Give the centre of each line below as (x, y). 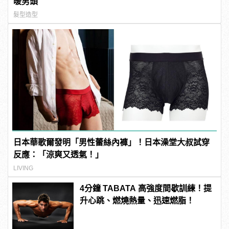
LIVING (24, 168)
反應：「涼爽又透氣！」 (59, 154)
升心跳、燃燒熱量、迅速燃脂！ (137, 200)
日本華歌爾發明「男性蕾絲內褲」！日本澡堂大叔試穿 (112, 142)
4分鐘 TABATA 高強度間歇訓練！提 (146, 188)
